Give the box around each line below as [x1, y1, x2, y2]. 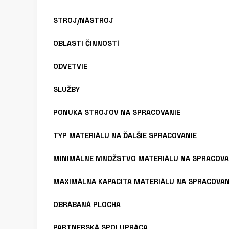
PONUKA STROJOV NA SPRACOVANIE [53, 108, 180, 117]
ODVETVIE [53, 62, 87, 71]
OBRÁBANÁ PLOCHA [53, 200, 121, 209]
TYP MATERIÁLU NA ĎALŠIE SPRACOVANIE [53, 131, 197, 140]
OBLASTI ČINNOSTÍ [53, 39, 119, 48]
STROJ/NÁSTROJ [53, 16, 114, 25]
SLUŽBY [53, 85, 80, 94]
